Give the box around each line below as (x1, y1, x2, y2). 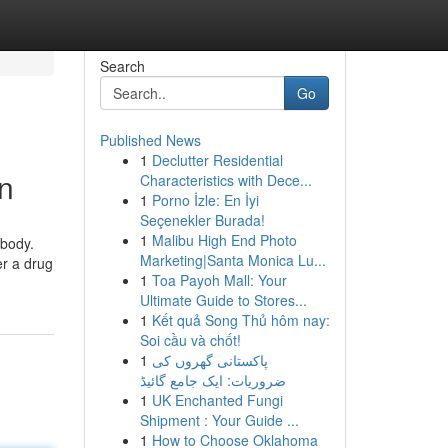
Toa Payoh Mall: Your (151, 270, 287, 290)
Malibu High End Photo (151, 230, 297, 250)
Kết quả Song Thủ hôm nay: (151, 310, 330, 330)
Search (99, 56, 145, 76)
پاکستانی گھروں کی (151, 350, 268, 370)
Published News (99, 130, 201, 150)
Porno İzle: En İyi (151, 190, 259, 210)
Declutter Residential (151, 150, 283, 170)
